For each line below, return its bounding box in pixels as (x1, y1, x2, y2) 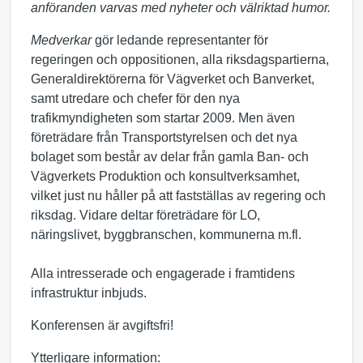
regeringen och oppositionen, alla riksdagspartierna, (31, 53, 329, 66)
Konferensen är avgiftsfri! (31, 318, 173, 332)
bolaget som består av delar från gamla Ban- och (31, 150, 309, 164)
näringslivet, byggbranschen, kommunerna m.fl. (31, 228, 301, 241)
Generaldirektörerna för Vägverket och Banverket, (31, 72, 314, 86)
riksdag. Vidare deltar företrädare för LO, (31, 208, 260, 222)
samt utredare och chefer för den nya (31, 92, 240, 105)
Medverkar (31, 33, 92, 47)
